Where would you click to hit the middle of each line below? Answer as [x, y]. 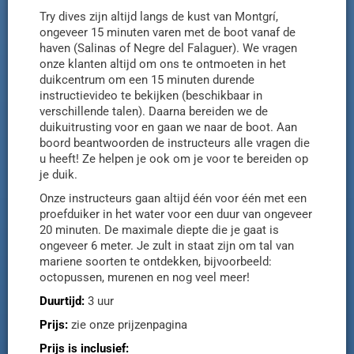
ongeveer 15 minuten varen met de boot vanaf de [168, 32]
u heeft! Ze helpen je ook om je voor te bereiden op [174, 158]
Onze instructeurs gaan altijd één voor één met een [173, 198]
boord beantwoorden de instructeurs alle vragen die [175, 143]
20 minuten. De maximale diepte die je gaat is [159, 230]
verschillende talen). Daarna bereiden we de [154, 111]
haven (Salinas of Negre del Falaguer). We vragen [168, 48]
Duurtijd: [64, 301]
